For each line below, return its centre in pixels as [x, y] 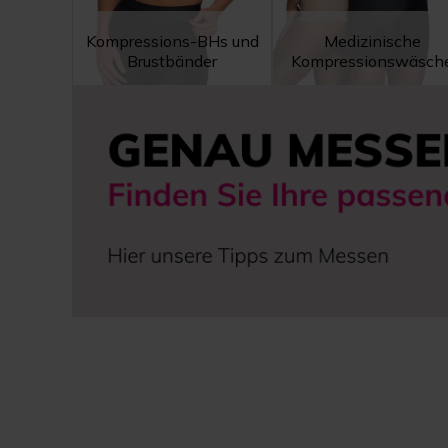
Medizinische [372, 40]
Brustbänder [172, 60]
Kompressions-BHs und [172, 40]
